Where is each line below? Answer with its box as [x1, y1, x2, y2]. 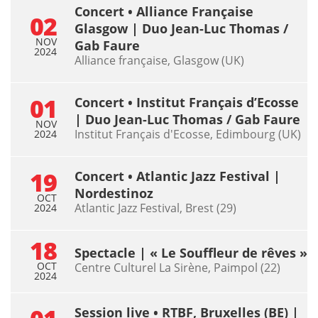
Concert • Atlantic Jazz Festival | [75, 167, 280, 185]
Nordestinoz [75, 184, 153, 202]
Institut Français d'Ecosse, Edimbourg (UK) [75, 126, 301, 142]
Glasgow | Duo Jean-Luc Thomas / [75, 19, 288, 37]
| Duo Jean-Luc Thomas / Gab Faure [75, 110, 300, 128]
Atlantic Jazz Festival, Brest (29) [75, 199, 236, 216]
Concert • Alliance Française [75, 2, 253, 20]
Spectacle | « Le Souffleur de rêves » [75, 243, 307, 261]
